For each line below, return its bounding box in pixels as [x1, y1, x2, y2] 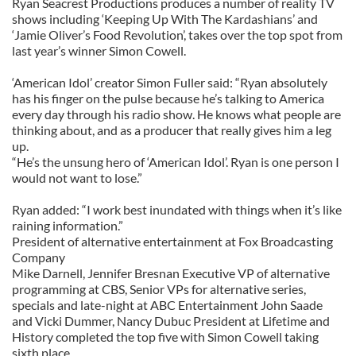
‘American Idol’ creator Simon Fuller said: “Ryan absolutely [12, 75, 327, 90]
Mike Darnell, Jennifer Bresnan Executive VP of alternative [12, 265, 330, 281]
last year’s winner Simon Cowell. [12, 43, 186, 58]
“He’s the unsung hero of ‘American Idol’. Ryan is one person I [12, 154, 339, 169]
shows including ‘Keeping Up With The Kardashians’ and [12, 11, 318, 26]
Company [12, 250, 65, 265]
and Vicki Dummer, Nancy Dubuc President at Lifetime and [12, 313, 330, 328]
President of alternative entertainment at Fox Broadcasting [12, 234, 333, 249]
